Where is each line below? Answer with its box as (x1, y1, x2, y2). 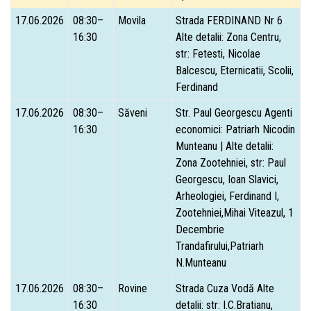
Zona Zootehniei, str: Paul (176, 155, 286, 169)
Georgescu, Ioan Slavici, (176, 172, 278, 186)
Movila (118, 13, 146, 27)
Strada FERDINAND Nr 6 (176, 13, 283, 27)
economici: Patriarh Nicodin (176, 122, 295, 136)
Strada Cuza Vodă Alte (176, 281, 274, 295)
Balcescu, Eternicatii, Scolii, (176, 63, 294, 77)
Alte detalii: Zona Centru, (176, 30, 281, 44)
